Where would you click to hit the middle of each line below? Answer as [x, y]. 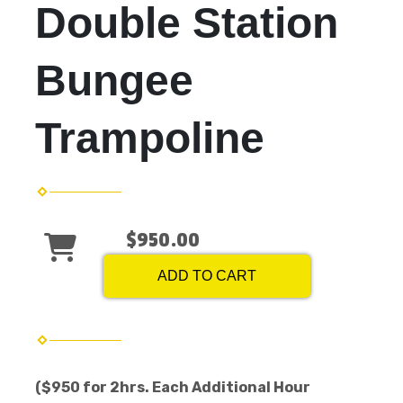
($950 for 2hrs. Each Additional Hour [173, 388]
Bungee [114, 81]
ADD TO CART [207, 276]
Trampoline [150, 139]
